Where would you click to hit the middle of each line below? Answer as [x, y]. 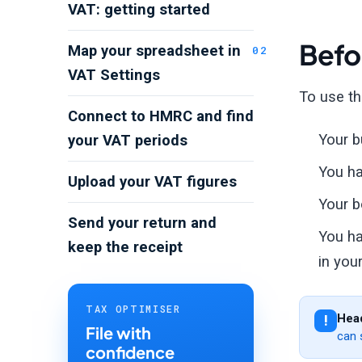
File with [118, 333]
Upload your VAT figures [152, 182]
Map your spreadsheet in [154, 51]
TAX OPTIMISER [133, 309]
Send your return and [142, 223]
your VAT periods [128, 141]
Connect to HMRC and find [161, 116]
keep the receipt [125, 247]
